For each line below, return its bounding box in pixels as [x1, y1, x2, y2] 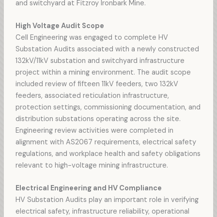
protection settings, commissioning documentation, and [15, 102, 201, 112]
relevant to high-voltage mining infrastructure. [15, 160, 168, 170]
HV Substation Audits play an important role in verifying [15, 195, 199, 205]
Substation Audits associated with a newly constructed [15, 44, 199, 54]
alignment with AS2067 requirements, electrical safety [15, 137, 196, 147]
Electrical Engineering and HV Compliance [15, 184, 162, 193]
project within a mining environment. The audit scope [15, 67, 191, 77]
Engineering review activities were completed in [15, 125, 173, 135]
